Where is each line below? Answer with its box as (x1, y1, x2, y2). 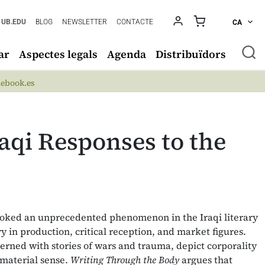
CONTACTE (117, 18, 154, 26)
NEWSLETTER (62, 18, 108, 26)
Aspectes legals (19, 47, 98, 62)
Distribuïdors (156, 47, 226, 62)
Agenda (107, 47, 146, 62)
